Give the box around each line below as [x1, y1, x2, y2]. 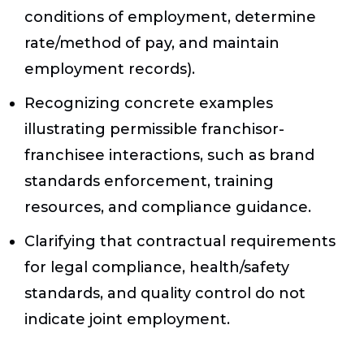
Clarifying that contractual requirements [24, 232, 336, 251]
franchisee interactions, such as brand [24, 146, 314, 165]
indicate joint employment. [24, 310, 230, 329]
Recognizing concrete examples [24, 94, 273, 113]
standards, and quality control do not [24, 284, 305, 303]
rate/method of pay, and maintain [24, 34, 279, 53]
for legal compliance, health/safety [24, 258, 289, 277]
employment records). [24, 60, 195, 79]
